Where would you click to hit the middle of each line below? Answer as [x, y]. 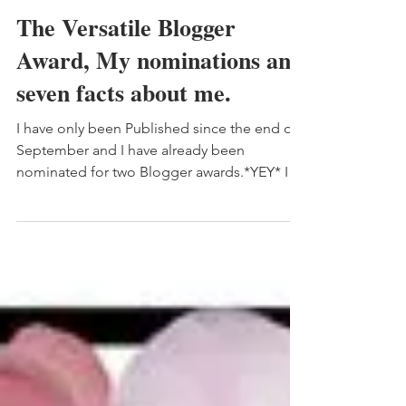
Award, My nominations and [160, 125]
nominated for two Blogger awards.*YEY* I [152, 237]
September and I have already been [130, 215]
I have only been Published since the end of [157, 193]
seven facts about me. [124, 158]
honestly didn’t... [69, 259]
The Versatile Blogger [126, 92]
